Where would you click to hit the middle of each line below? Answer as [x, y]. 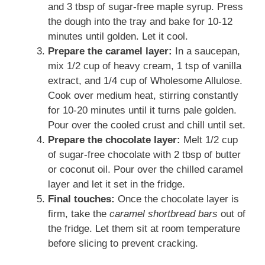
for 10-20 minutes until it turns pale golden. [142, 110]
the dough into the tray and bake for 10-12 [140, 21]
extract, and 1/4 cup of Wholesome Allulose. [145, 80]
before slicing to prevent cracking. [123, 243]
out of [232, 214]
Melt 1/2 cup [209, 140]
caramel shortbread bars [164, 214]
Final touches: [81, 199]
